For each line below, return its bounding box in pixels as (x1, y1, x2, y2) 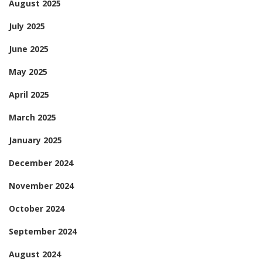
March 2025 (9, 112, 56, 123)
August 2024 (9, 249, 61, 260)
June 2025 (9, 43, 49, 54)
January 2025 (9, 135, 62, 146)
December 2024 (9, 157, 73, 168)
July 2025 (9, 20, 45, 32)
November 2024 (9, 180, 74, 191)
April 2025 (9, 89, 49, 100)
